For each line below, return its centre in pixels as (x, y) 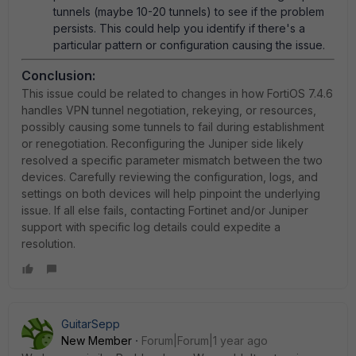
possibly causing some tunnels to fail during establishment (173, 127)
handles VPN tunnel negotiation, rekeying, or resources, (169, 110)
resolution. (48, 244)
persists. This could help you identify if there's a (179, 28)
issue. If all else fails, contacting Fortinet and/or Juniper (165, 210)
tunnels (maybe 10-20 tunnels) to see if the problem (189, 12)
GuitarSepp (91, 324)
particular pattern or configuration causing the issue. (189, 45)
